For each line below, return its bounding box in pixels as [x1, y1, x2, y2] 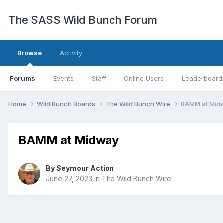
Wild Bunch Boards [37, 99, 97, 108]
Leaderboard [182, 74, 222, 82]
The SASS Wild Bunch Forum [8, 13, 157, 26]
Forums [10, 74, 35, 82]
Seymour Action [56, 164, 114, 173]
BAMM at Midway [18, 132, 119, 147]
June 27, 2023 [46, 174, 92, 183]
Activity [60, 49, 82, 57]
